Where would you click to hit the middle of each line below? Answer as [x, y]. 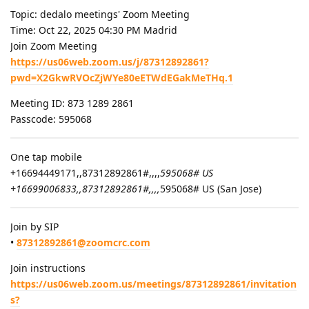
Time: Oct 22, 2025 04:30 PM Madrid [94, 30]
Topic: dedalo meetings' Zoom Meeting [100, 14]
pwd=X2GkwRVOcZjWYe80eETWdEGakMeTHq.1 [122, 77]
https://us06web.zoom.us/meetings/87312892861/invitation [153, 283]
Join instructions [48, 268]
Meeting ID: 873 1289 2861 [72, 103]
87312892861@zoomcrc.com [83, 242]
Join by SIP [34, 226]
